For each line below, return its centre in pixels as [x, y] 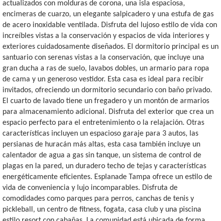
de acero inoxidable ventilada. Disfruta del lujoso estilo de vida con [110, 25]
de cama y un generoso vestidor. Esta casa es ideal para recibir [103, 80]
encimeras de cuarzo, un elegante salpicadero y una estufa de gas [108, 15]
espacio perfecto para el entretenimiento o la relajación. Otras [103, 123]
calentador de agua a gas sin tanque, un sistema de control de [102, 156]
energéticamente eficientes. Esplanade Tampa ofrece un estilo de [107, 177]
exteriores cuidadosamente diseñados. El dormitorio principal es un [110, 47]
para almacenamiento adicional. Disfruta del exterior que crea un [108, 112]
